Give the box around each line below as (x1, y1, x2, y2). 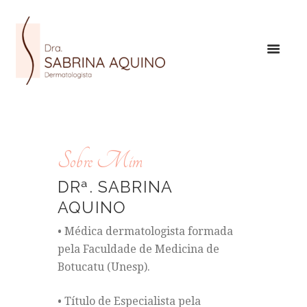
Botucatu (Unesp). (58, 260, 150, 274)
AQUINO (58, 198, 127, 217)
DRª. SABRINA (58, 177, 173, 197)
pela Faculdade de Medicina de (58, 243, 219, 256)
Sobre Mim (58, 148, 143, 174)
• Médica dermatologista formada (58, 225, 233, 238)
